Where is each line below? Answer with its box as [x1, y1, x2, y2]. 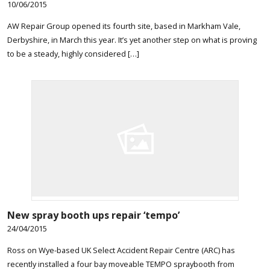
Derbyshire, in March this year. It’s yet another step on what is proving [7, 34, 257, 45]
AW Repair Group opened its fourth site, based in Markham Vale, [7, 20, 240, 31]
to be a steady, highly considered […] [7, 48, 139, 59]
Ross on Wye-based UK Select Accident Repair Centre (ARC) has [7, 244, 235, 256]
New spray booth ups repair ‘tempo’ [7, 209, 180, 222]
